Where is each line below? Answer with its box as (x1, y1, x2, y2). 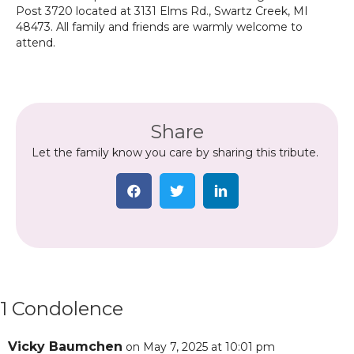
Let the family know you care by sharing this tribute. (32, 145, 318, 160)
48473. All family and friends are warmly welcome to (16, 20, 303, 34)
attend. (16, 36, 55, 50)
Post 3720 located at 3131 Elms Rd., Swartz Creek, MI (16, 4, 308, 18)
